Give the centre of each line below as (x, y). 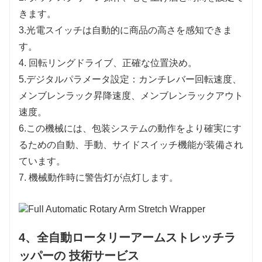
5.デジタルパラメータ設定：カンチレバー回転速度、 (130, 80)
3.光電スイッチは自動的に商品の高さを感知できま (125, 30)
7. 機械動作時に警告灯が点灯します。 (99, 178)
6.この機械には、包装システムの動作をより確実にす (130, 129)
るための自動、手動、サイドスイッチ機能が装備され (131, 145)
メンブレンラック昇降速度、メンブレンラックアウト (131, 96)
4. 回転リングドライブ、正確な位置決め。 (108, 63)
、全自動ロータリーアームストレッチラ (130, 238)
